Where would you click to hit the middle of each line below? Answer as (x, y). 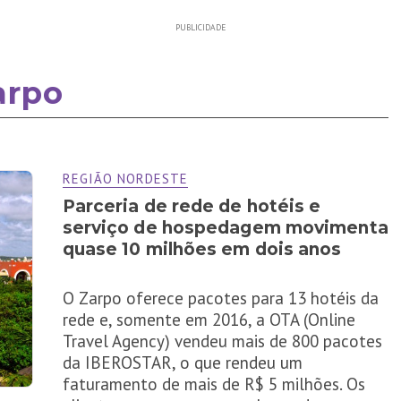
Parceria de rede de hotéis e (192, 206)
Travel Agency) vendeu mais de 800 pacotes (222, 341)
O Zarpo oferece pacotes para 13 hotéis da (220, 298)
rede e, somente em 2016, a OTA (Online (209, 319)
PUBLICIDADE (200, 27)
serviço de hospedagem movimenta (225, 227)
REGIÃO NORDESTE (125, 178)
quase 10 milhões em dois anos (202, 249)
